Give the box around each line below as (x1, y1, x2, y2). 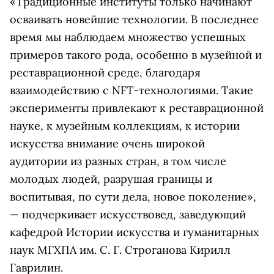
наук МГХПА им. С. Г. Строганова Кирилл (10, 243, 231, 257)
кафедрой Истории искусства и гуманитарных (10, 225, 259, 239)
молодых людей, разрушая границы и (10, 172, 212, 186)
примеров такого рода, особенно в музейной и (10, 48, 262, 62)
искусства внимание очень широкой (10, 136, 205, 150)
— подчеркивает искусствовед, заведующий (10, 207, 246, 221)
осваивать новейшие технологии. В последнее (10, 12, 259, 26)
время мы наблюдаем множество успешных (10, 30, 246, 44)
